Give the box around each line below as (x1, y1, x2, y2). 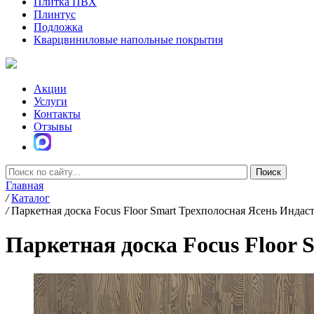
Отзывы (34, 121, 72, 132)
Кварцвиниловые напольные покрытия (34, 34, 223, 46)
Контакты (34, 108, 81, 120)
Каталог (11, 192, 50, 204)
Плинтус (34, 8, 76, 20)
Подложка (34, 21, 83, 33)
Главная (6, 179, 43, 191)
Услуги (34, 95, 67, 107)
